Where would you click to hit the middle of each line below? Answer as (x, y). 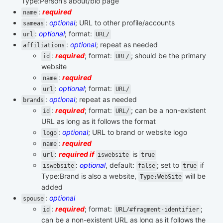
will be (194, 176)
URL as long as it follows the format (99, 121)
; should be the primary (168, 55)
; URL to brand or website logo (138, 132)
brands (33, 100)
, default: (121, 165)
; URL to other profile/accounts (125, 22)
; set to (169, 165)
